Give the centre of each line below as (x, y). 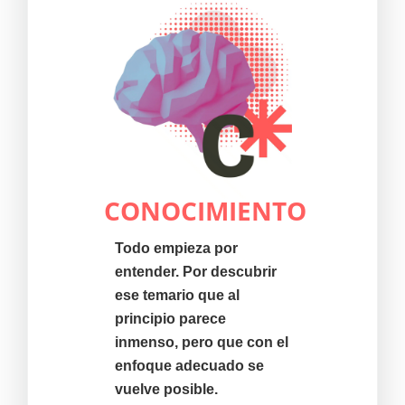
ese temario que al (177, 295)
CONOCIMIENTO (205, 210)
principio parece (170, 318)
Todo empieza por (176, 248)
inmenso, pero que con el (201, 342)
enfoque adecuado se (189, 365)
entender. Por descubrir (195, 271)
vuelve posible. (166, 389)
